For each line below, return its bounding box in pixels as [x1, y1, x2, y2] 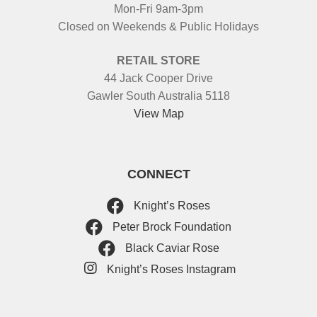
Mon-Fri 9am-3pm [114, 2, 203, 15]
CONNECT [127, 166, 190, 181]
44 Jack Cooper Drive [104, 71, 213, 84]
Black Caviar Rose [122, 241, 219, 254]
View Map [133, 107, 184, 120]
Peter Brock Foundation [110, 220, 231, 233]
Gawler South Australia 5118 [87, 89, 230, 102]
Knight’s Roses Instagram [104, 263, 236, 276]
